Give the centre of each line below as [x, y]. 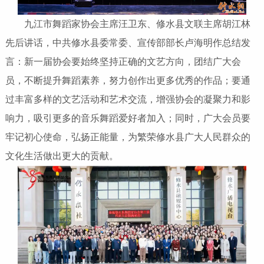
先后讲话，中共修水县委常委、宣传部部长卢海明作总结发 [128, 43]
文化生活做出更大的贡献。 [62, 156]
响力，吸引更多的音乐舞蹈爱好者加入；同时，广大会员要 [128, 118]
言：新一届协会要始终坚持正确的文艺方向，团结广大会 [123, 62]
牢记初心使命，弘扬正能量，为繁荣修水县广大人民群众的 [128, 137]
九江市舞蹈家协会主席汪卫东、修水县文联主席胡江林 [128, 24]
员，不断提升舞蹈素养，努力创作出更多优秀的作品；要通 [128, 81]
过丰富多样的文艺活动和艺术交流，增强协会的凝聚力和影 [128, 100]
